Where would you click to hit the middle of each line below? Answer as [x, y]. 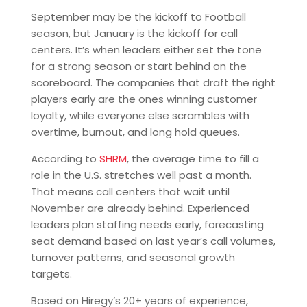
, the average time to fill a [193, 159]
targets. [51, 274]
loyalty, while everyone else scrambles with [140, 115]
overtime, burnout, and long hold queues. [135, 132]
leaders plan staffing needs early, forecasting [147, 224]
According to [65, 159]
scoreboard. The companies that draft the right [153, 83]
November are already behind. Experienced [140, 208]
